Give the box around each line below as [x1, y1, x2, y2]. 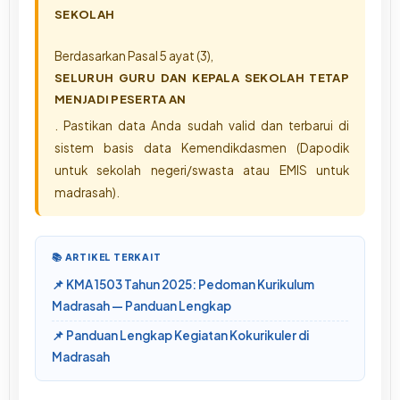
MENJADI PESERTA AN [54, 91, 187, 106]
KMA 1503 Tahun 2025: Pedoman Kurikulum [66, 276, 314, 292]
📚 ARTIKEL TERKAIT [52, 250, 162, 262]
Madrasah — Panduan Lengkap [52, 297, 231, 313]
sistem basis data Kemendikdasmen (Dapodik [54, 139, 349, 155]
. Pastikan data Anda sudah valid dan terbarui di [54, 117, 349, 133]
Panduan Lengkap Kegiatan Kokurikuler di [66, 327, 309, 343]
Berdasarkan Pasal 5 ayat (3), [54, 47, 213, 63]
